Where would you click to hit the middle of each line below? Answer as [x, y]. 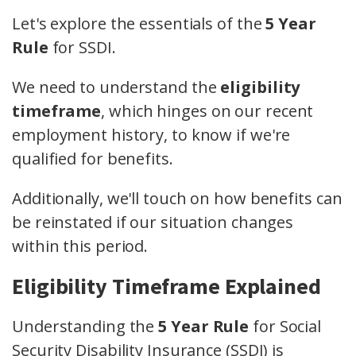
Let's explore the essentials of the [139, 24]
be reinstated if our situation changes [153, 222]
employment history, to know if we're [151, 135]
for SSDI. [82, 48]
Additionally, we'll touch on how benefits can [177, 199]
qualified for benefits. [93, 159]
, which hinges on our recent [207, 111]
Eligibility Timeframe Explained [166, 286]
